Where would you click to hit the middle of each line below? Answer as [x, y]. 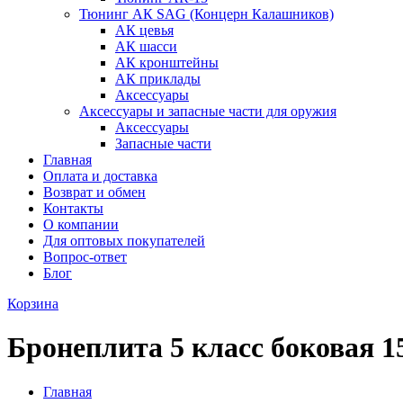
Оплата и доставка [100, 176]
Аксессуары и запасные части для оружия [208, 111]
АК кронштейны [167, 63]
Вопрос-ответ [85, 257]
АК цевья [144, 30]
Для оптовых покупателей [124, 241]
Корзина [33, 304]
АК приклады [158, 79]
